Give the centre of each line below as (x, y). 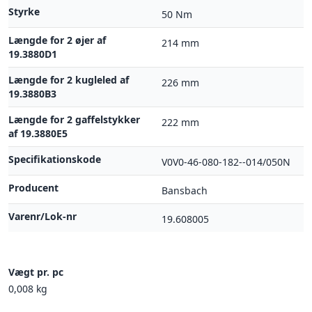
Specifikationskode (55, 159)
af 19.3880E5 (38, 133)
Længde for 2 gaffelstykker (74, 119)
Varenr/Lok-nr (42, 216)
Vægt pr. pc (36, 272)
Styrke (24, 11)
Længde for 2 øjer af (57, 40)
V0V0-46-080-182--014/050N (226, 162)
